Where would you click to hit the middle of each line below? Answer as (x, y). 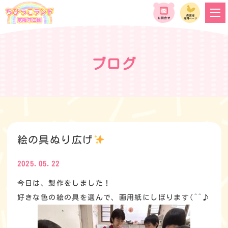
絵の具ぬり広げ (55, 139)
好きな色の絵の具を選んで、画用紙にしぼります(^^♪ (113, 197)
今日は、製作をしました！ (64, 183)
